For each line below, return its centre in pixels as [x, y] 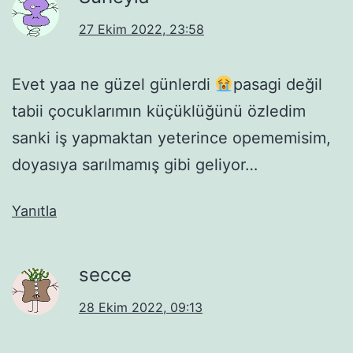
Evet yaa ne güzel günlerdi [113, 84]
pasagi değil [277, 84]
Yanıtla [34, 210]
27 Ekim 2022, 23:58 [141, 29]
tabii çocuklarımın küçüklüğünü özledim [159, 111]
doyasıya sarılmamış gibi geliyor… [135, 164]
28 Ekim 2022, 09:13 [141, 307]
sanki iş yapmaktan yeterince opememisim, [171, 137]
